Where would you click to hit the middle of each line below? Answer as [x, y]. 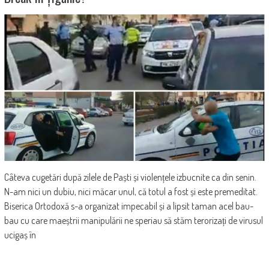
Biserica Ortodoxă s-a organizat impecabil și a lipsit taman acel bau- [128, 206]
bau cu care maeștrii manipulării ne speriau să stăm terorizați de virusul [133, 220]
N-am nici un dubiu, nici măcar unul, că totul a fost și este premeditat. [131, 191]
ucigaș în [20, 234]
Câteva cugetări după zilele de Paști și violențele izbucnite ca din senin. [130, 177]
